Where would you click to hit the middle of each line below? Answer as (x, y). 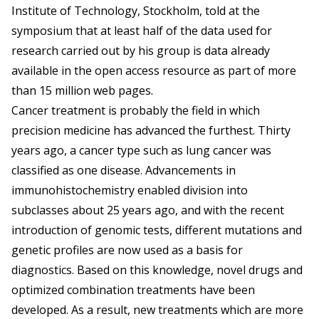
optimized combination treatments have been (133, 290)
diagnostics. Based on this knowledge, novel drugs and (157, 270)
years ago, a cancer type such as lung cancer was (141, 151)
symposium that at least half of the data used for (142, 31)
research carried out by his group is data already (141, 51)
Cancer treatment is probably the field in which (136, 111)
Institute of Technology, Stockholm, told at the (136, 11)
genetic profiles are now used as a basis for (127, 250)
